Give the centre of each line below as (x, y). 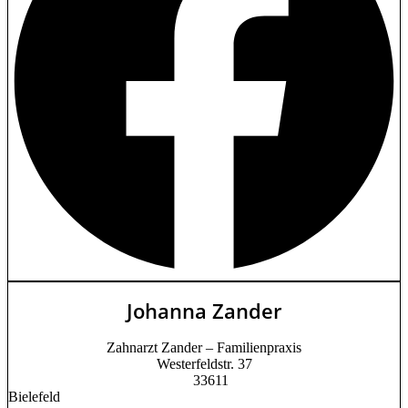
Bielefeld (34, 396)
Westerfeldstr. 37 (204, 363)
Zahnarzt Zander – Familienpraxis (204, 347)
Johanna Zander (204, 311)
